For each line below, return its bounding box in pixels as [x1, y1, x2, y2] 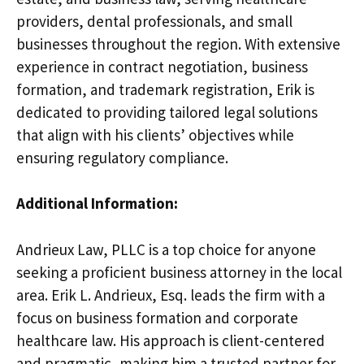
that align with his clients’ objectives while [16, 124, 294, 145]
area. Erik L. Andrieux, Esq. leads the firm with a [16, 284, 325, 305]
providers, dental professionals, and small [16, 11, 292, 31]
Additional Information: [16, 193, 178, 213]
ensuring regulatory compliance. [16, 147, 228, 167]
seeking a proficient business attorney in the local [16, 262, 342, 282]
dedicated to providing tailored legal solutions [16, 102, 318, 122]
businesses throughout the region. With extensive [16, 33, 340, 54]
